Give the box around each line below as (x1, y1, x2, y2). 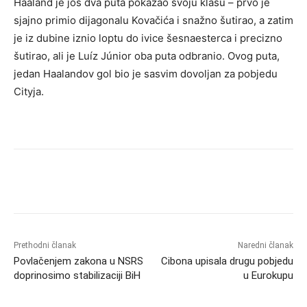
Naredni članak (237, 240, 293, 250)
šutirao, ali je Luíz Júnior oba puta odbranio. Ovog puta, (14, 49, 280, 62)
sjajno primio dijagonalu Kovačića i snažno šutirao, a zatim (14, 13, 293, 27)
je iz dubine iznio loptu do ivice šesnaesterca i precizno (14, 31, 282, 45)
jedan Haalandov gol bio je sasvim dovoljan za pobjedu (14, 66, 278, 80)
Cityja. (14, 84, 44, 98)
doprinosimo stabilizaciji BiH (14, 269, 140, 282)
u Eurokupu (243, 269, 293, 282)
